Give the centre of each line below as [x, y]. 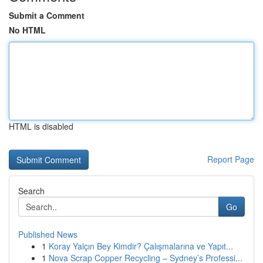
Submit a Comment [47, 15]
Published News [48, 234]
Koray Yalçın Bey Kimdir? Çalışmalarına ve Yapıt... [141, 246]
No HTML [27, 30]
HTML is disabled [41, 126]
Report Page [231, 159]
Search [31, 191]
